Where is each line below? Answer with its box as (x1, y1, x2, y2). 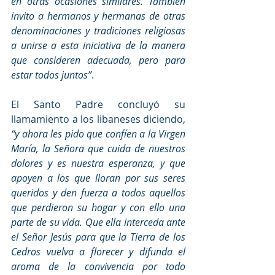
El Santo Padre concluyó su (11, 97, 185, 111)
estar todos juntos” (11, 68, 91, 82)
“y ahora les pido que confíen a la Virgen (11, 126, 185, 141)
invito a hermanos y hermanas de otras (11, 9, 185, 23)
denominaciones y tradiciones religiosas (11, 23, 185, 37)
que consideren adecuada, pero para (11, 53, 185, 67)
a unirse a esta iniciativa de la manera (11, 38, 185, 52)
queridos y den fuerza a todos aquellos (11, 185, 185, 199)
